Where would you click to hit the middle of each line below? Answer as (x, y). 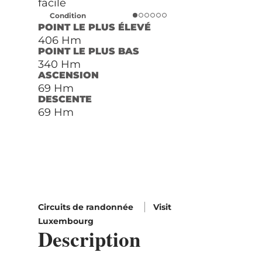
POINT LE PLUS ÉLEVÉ (94, 27)
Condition (68, 15)
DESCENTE (65, 99)
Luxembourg (65, 221)
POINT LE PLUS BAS (88, 51)
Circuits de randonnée (87, 207)
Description (89, 239)
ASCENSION (68, 75)
